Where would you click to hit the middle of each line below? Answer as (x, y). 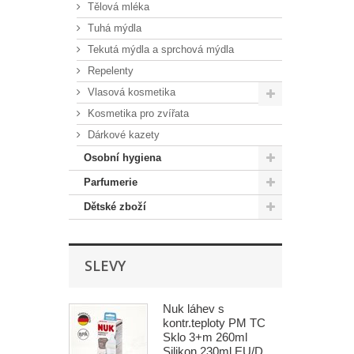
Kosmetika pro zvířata (137, 113)
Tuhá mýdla (113, 28)
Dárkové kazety (122, 135)
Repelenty (109, 71)
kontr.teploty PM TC (214, 323)
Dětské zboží (115, 207)
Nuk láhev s (194, 309)
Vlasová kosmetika (130, 92)
